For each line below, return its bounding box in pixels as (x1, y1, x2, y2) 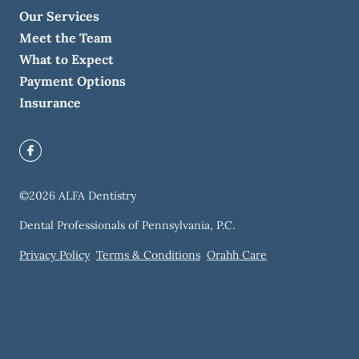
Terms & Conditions (96, 248, 200, 262)
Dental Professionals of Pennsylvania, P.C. (19, 218, 235, 232)
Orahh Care (207, 248, 267, 262)
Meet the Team (19, 30, 112, 46)
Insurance (19, 95, 81, 111)
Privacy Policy (19, 248, 90, 262)
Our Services (19, 8, 99, 24)
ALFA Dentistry (58, 188, 136, 203)
